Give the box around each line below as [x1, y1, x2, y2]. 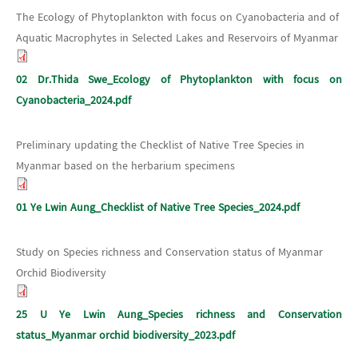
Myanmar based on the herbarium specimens [16, 157, 235, 175]
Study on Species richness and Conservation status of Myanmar [16, 243, 323, 261]
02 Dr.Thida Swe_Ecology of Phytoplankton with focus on [16, 70, 342, 89]
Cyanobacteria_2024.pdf [16, 91, 131, 109]
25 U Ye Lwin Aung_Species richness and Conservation [16, 305, 342, 324]
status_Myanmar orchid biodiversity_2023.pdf [16, 326, 235, 344]
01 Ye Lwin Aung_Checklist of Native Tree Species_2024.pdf [16, 198, 300, 217]
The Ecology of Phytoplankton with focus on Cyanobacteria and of [16, 8, 339, 26]
